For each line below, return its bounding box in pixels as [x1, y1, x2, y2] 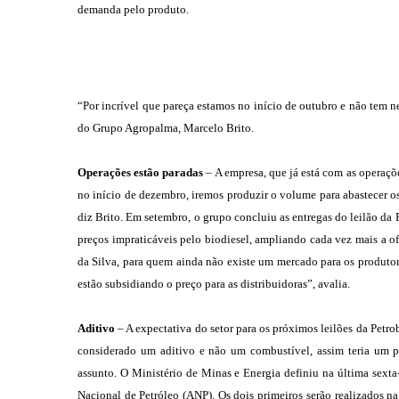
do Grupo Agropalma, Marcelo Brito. [77, 121, 254, 134]
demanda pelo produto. [77, 3, 189, 16]
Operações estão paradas [77, 166, 204, 179]
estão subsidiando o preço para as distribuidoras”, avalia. [77, 277, 350, 290]
